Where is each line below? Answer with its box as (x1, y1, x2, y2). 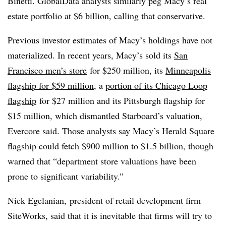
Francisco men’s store (8, 64, 87, 76)
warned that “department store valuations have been (8, 155, 196, 167)
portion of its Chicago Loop (105, 79, 207, 91)
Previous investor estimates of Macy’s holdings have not (8, 34, 212, 46)
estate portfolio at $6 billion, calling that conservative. (8, 10, 205, 22)
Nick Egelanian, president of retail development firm (8, 194, 201, 206)
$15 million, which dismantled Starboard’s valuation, (8, 109, 202, 122)
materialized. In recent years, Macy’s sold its (8, 49, 174, 61)
